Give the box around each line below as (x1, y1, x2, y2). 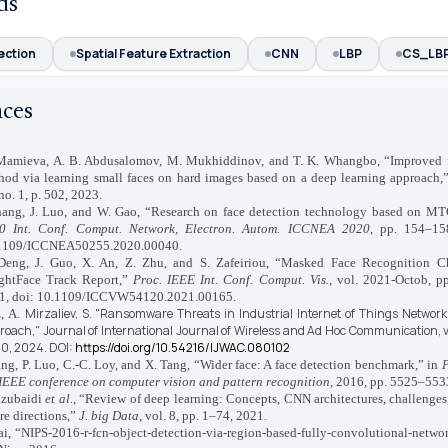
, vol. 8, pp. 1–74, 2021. (138, 408, 267, 423)
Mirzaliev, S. (24, 305, 96, 322)
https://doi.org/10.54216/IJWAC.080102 (74, 339, 290, 356)
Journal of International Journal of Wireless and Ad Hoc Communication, (42, 322, 444, 339)
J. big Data (78, 408, 139, 423)
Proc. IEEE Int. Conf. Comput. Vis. (133, 272, 329, 287)
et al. (45, 391, 73, 406)
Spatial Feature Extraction (75, 45, 231, 62)
